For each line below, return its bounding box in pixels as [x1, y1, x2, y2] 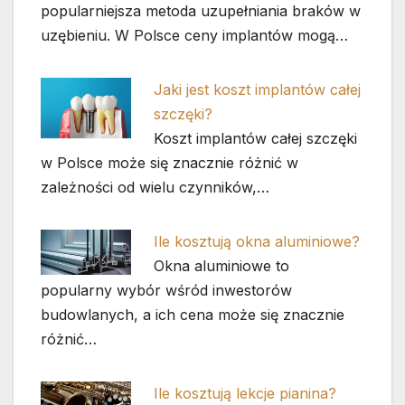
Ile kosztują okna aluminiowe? [154, 231, 361, 250]
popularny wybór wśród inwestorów [41, 280, 292, 299]
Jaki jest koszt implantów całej [154, 80, 362, 99]
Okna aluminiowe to [154, 256, 290, 275]
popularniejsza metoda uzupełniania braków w [41, 2, 361, 21]
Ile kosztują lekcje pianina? [154, 383, 337, 402]
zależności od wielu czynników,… [41, 178, 269, 197]
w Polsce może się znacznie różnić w [41, 154, 298, 173]
